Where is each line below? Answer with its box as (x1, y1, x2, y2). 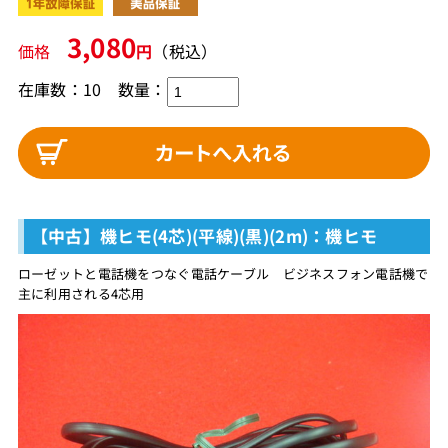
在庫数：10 (17, 76, 102, 101)
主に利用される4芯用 (17, 284, 145, 304)
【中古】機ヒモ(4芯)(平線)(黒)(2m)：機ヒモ (30, 223, 378, 249)
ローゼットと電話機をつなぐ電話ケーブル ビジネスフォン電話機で (17, 264, 429, 284)
